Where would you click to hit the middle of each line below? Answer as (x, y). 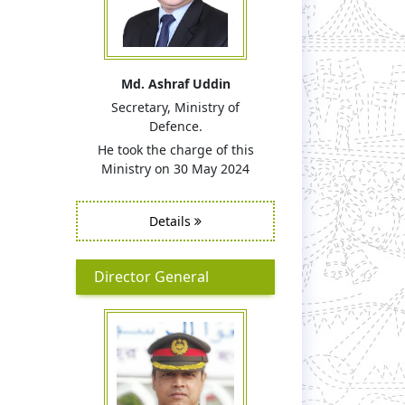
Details (172, 221)
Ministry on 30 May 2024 (175, 168)
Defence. (175, 126)
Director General (151, 276)
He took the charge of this (175, 149)
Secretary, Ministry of (175, 107)
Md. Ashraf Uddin (175, 83)
